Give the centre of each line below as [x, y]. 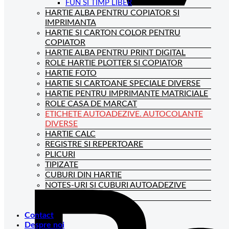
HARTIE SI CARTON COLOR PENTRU [113, 33]
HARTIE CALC [70, 134]
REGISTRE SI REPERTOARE [94, 144]
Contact [39, 215]
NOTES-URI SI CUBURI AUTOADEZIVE [116, 185]
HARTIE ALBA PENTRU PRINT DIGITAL [115, 53]
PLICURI [60, 154]
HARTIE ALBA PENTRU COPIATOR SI [112, 13]
